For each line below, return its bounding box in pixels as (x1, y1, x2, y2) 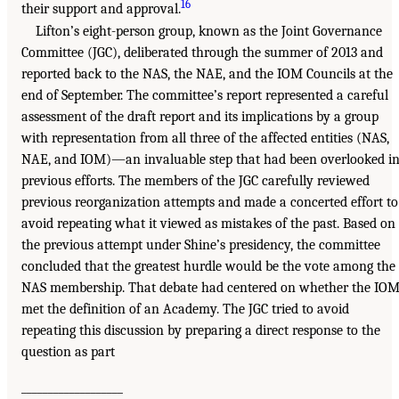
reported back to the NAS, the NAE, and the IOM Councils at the (21, 65, 393, 82)
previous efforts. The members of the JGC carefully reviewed (21, 172, 370, 189)
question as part (21, 343, 115, 360)
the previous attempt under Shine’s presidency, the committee (21, 236, 380, 253)
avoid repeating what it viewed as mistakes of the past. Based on (21, 215, 395, 232)
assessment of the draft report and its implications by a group (21, 108, 379, 125)
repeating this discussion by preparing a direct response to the (21, 322, 380, 338)
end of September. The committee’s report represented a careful (21, 86, 388, 103)
